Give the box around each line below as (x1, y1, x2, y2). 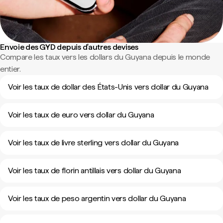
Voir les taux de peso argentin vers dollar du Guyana (8, 194, 186, 203)
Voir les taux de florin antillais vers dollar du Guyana (8, 166, 181, 175)
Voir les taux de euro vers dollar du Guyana (8, 110, 154, 119)
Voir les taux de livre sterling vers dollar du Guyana (8, 138, 179, 147)
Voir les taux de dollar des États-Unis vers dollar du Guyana (8, 82, 209, 92)
